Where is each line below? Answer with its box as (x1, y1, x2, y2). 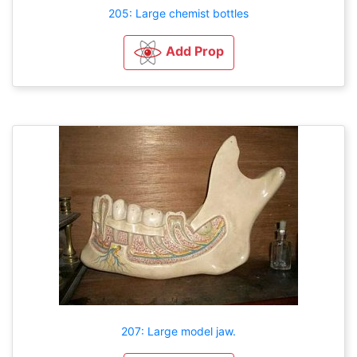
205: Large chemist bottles (108, 6, 249, 20)
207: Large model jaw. (121, 324, 236, 338)
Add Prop (165, 42, 224, 59)
